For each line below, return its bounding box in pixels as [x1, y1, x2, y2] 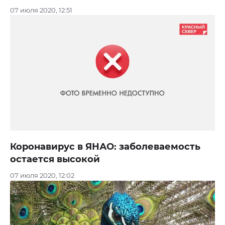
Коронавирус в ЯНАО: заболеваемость [10, 141, 200, 153]
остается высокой [10, 154, 100, 165]
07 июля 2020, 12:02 [10, 171, 74, 180]
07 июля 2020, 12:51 [10, 6, 72, 14]
